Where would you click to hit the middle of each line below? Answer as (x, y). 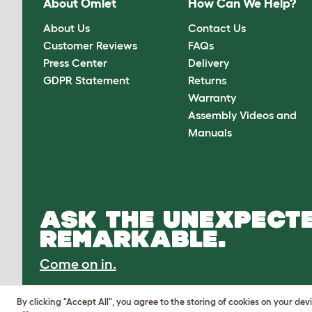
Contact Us (217, 28)
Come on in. (78, 264)
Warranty (212, 97)
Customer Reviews (90, 45)
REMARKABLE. (133, 239)
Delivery (209, 62)
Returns (208, 80)
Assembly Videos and (243, 115)
